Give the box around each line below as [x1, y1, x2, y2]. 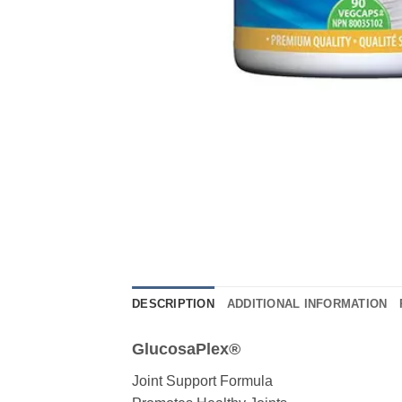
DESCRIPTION [132, 297, 214, 311]
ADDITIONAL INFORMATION [226, 297, 388, 311]
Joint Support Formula [132, 373, 273, 389]
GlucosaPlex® [132, 340, 240, 359]
